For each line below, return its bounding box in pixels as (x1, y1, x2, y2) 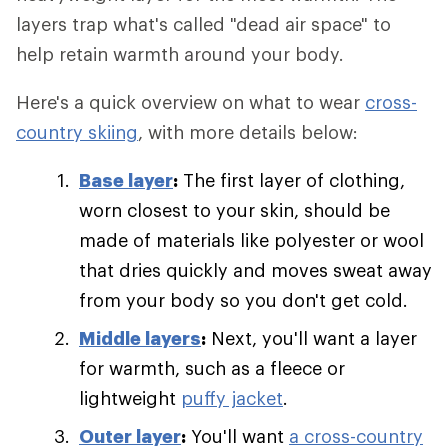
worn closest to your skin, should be (79, 199, 390, 221)
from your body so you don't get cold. (79, 289, 408, 311)
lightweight (79, 387, 181, 409)
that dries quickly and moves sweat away (79, 259, 432, 281)
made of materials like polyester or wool (79, 229, 424, 251)
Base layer (79, 169, 173, 191)
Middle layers (79, 327, 201, 349)
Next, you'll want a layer (206, 327, 417, 349)
